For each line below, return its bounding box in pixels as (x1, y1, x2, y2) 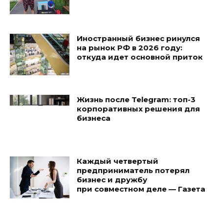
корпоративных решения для (77, 104, 200, 114)
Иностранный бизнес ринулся (77, 33, 200, 43)
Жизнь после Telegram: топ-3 (77, 95, 196, 105)
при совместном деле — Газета (77, 184, 206, 194)
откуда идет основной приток (77, 52, 203, 62)
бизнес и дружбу (77, 175, 148, 185)
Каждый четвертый (77, 156, 159, 166)
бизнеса (77, 113, 111, 123)
